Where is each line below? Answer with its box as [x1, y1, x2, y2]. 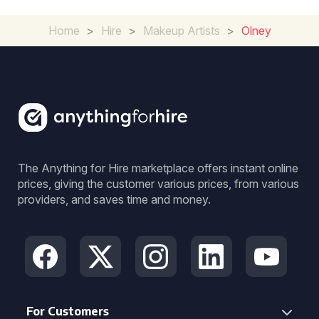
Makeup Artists [142, 23, 220, 38]
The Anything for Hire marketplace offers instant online [18, 161, 298, 175]
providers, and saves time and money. [18, 192, 211, 206]
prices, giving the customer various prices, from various [18, 177, 299, 191]
